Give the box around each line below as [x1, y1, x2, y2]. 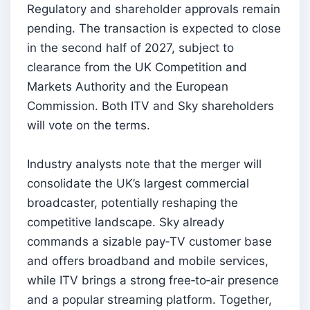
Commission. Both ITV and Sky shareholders [27, 98, 274, 113]
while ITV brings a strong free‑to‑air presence [27, 273, 279, 287]
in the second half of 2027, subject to [27, 40, 234, 55]
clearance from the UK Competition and [27, 60, 247, 74]
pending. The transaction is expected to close [27, 21, 281, 35]
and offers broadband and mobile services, [27, 253, 268, 268]
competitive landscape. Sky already [27, 215, 224, 229]
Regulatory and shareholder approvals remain [27, 1, 280, 16]
